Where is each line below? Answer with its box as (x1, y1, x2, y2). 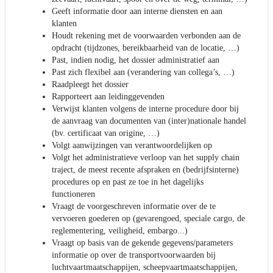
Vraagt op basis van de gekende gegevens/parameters (52, 238, 233, 247)
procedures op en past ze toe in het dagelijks (52, 177, 204, 186)
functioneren (52, 189, 95, 199)
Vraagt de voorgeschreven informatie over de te (52, 201, 216, 211)
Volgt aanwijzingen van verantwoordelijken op (52, 140, 212, 150)
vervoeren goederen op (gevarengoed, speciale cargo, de (52, 213, 245, 223)
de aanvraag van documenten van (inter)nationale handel (52, 116, 246, 126)
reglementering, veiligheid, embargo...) (52, 225, 188, 235)
